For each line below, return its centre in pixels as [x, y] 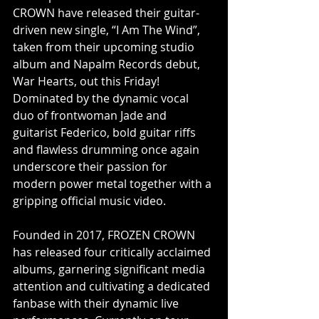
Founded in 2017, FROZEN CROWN [105, 235]
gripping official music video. [89, 201]
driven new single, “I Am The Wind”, [108, 30]
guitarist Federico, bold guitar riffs [106, 132]
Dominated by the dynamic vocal [102, 98]
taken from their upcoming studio [105, 47]
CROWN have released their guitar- [106, 13]
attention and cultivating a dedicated [113, 286]
